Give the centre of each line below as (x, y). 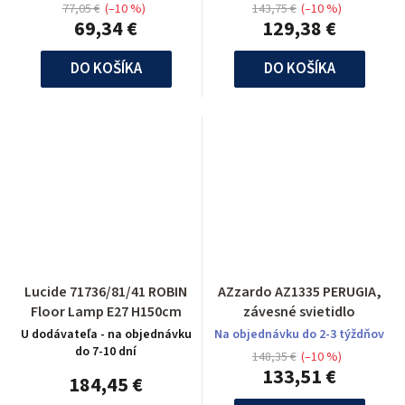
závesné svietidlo (299, 312)
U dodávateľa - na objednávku (106, 334)
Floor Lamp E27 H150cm (106, 312)
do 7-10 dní (106, 352)
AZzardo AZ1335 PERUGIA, (299, 292)
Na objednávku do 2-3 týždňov (299, 334)
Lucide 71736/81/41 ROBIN (106, 292)
